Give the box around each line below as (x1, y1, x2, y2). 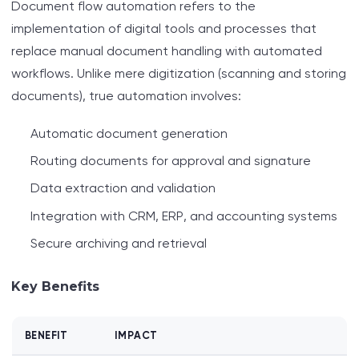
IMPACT (115, 329, 158, 342)
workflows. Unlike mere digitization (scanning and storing (11, 65, 346, 81)
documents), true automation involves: (11, 87, 241, 103)
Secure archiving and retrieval (30, 236, 207, 252)
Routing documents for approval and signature (30, 153, 311, 169)
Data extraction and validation (30, 180, 216, 196)
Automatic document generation (30, 125, 228, 141)
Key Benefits (11, 278, 99, 294)
